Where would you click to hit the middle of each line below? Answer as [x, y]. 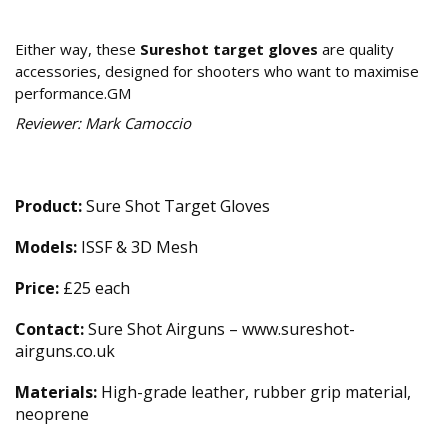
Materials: [56, 392]
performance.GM [73, 93]
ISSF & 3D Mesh [137, 247]
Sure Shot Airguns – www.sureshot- [219, 329]
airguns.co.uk [65, 351]
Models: [46, 247]
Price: [37, 288]
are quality [356, 49]
